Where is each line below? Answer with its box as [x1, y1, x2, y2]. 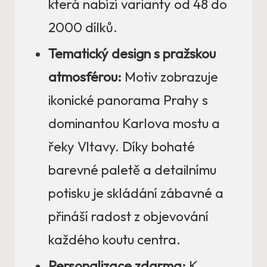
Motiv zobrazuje [122, 69, 218, 86]
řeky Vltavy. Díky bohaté [48, 138, 195, 156]
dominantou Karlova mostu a [48, 115, 220, 132]
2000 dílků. [48, 19, 117, 36]
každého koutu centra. [48, 231, 181, 249]
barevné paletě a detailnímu [48, 162, 216, 179]
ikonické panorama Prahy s [48, 92, 208, 109]
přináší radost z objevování [48, 208, 209, 225]
